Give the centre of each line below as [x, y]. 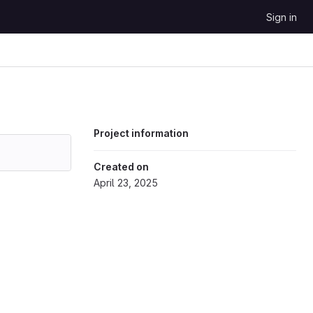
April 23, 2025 [126, 183]
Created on [121, 167]
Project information [141, 133]
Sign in [282, 17]
